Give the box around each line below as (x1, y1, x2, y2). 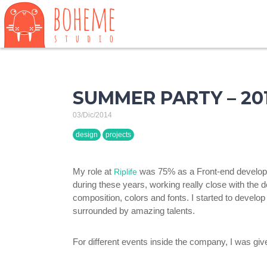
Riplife (114, 167, 137, 176)
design (76, 131, 98, 139)
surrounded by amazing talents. (73, 206, 195, 216)
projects (105, 131, 131, 139)
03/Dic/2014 (73, 111, 112, 119)
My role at (73, 166, 114, 176)
